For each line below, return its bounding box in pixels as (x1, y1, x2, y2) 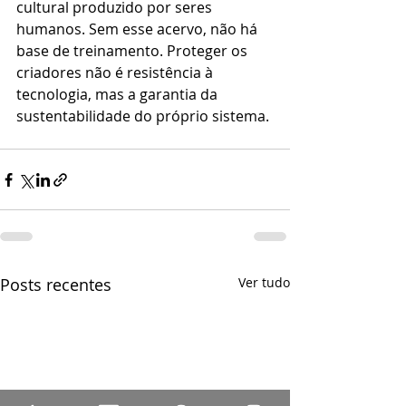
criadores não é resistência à (16, 63, 217, 83)
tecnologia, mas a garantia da (16, 84, 221, 105)
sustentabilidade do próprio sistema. (16, 106, 269, 127)
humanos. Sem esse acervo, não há (16, 19, 261, 40)
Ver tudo (238, 274, 290, 292)
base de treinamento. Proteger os (16, 41, 251, 62)
